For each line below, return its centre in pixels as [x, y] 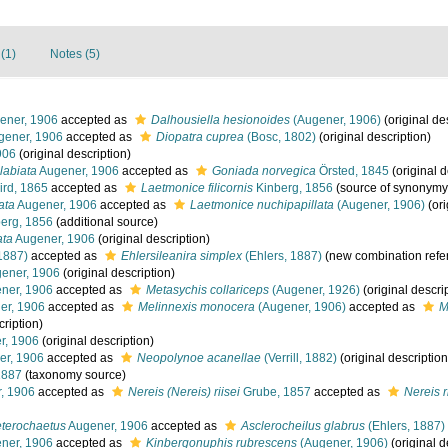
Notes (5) [75, 54]
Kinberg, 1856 [293, 188]
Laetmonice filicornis [197, 188]
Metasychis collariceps [207, 290]
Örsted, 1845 [352, 171]
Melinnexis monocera [196, 307]
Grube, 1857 [275, 392]
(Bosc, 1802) [280, 137]
